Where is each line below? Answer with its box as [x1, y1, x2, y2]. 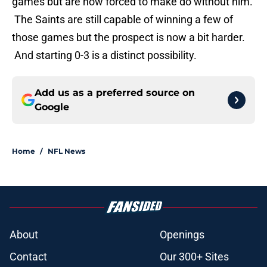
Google [35, 101, 69, 113]
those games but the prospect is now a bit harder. [12, 31, 245, 44]
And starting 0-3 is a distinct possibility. [12, 49, 197, 62]
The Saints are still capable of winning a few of [12, 13, 233, 26]
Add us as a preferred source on [35, 87, 195, 99]
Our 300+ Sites [160, 250, 229, 263]
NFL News [48, 147, 85, 156]
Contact [10, 250, 47, 263]
